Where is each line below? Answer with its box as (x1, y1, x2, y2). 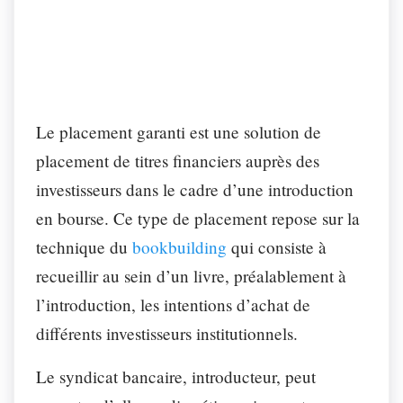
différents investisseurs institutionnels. (36, 321, 303, 345)
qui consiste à (227, 235, 327, 258)
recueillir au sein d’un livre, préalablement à (36, 264, 346, 287)
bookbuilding (132, 235, 227, 258)
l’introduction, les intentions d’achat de (36, 292, 310, 316)
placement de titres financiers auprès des (36, 148, 319, 172)
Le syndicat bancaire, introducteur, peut (36, 364, 316, 388)
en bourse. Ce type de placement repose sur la (36, 206, 360, 229)
